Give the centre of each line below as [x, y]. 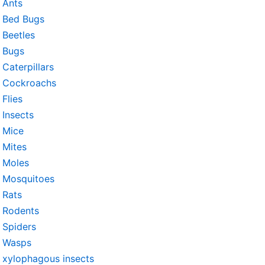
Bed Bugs [23, 19]
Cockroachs [29, 83]
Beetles [19, 35]
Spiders [19, 227]
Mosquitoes [28, 179]
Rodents [21, 211]
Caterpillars [28, 67]
